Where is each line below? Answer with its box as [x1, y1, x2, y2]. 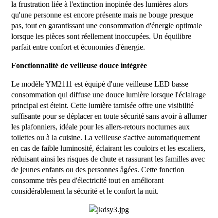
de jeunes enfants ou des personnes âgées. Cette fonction [11, 165, 184, 174]
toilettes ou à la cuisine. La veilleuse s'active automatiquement [11, 133, 200, 142]
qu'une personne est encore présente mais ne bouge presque [11, 11, 193, 19]
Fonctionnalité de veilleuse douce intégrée [11, 61, 147, 70]
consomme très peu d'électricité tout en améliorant [11, 176, 163, 185]
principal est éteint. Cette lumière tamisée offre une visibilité [11, 101, 194, 110]
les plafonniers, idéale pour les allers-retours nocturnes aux [11, 123, 190, 131]
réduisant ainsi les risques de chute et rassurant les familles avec [11, 155, 205, 163]
